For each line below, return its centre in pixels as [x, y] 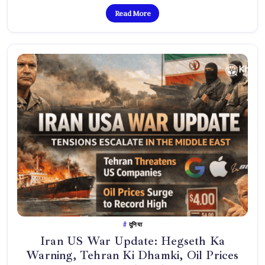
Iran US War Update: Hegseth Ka [132, 241]
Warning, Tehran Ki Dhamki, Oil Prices [132, 256]
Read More [132, 13]
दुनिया [135, 225]
